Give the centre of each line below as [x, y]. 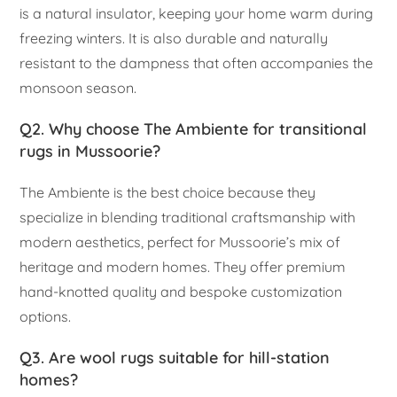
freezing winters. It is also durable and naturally [174, 39]
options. [46, 317]
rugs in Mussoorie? [90, 152]
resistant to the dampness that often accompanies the [197, 63]
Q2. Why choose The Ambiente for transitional [194, 129]
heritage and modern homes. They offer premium [183, 267]
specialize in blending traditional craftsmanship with [188, 218]
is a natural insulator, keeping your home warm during [197, 14]
